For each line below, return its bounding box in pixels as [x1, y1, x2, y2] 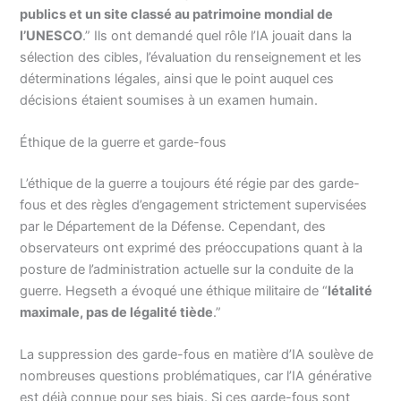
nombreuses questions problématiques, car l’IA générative [20, 368, 372, 385]
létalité [328, 282, 373, 299]
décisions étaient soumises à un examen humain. [20, 91, 319, 108]
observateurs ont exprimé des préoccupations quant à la [20, 239, 363, 256]
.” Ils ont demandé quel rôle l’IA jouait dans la [82, 27, 353, 44]
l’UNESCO [20, 27, 83, 44]
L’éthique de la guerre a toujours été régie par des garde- [20, 175, 361, 192]
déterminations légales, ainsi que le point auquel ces [20, 70, 335, 87]
